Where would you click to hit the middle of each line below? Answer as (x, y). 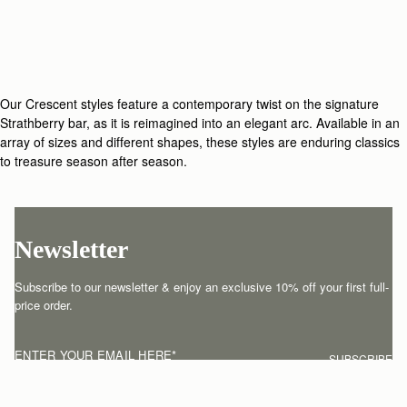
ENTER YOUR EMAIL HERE (94, 355)
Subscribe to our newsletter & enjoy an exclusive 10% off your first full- (202, 287)
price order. (44, 305)
